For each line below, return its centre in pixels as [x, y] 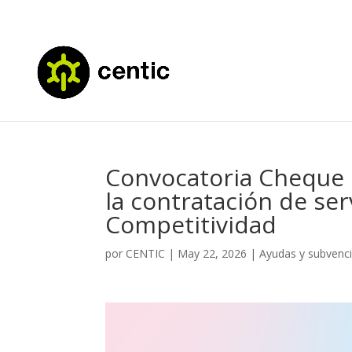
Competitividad [191, 224]
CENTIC [146, 253]
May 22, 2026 [213, 253]
